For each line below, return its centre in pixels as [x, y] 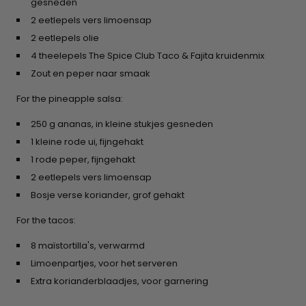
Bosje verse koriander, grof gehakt [108, 195]
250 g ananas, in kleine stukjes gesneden [122, 124]
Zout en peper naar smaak [91, 74]
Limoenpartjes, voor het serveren [105, 264]
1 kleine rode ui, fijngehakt [87, 142]
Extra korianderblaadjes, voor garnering [120, 281]
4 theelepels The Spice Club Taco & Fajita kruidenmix [148, 56]
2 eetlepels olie [65, 38]
